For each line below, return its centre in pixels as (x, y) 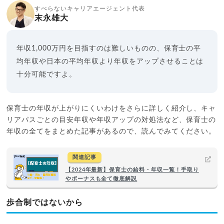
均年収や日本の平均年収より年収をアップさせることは (110, 61)
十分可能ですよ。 (47, 74)
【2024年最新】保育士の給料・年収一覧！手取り (132, 169)
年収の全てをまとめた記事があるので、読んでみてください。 (111, 131)
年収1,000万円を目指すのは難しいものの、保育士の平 (109, 48)
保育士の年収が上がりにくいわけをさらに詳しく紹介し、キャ (111, 108)
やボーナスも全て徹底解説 (101, 178)
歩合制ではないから (45, 202)
